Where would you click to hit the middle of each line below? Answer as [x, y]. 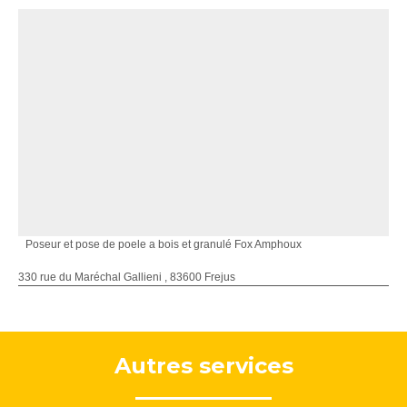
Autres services [203, 366]
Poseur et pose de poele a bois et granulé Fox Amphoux [164, 245]
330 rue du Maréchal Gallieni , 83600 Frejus [127, 278]
